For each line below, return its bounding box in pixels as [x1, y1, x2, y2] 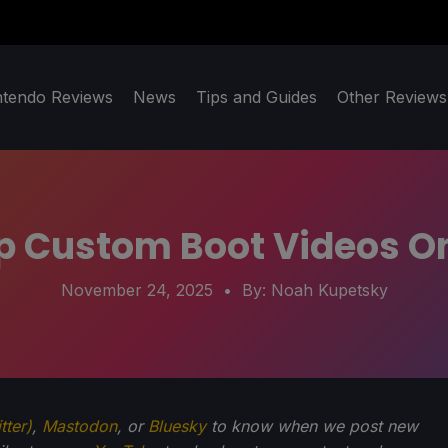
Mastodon [42, 416, 117, 437]
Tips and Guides [196, 87, 317, 108]
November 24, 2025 [60, 280, 213, 301]
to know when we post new [206, 416, 418, 437]
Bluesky [148, 416, 206, 437]
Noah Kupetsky [270, 280, 388, 301]
